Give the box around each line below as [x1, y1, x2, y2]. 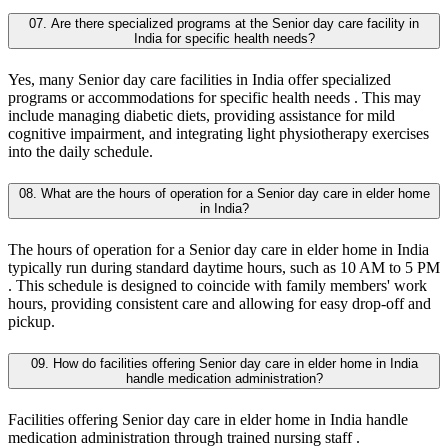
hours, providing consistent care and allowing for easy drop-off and [8, 295, 431, 313]
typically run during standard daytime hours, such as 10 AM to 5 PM [8, 259, 440, 277]
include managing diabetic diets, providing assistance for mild [8, 106, 395, 124]
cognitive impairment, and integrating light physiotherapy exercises [8, 124, 429, 142]
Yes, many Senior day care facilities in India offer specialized [8, 70, 391, 88]
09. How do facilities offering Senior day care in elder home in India [30, 356, 418, 372]
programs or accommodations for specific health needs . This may [8, 88, 421, 106]
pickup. [8, 313, 55, 331]
